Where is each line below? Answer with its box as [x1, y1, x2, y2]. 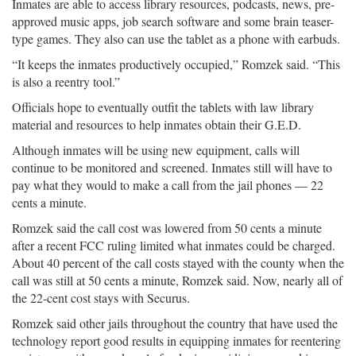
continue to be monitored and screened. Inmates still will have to [12, 159, 332, 176]
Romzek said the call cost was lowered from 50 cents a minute [12, 219, 322, 236]
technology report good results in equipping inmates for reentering [12, 332, 341, 349]
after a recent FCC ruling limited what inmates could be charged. [12, 237, 339, 253]
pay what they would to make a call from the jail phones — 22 [12, 176, 323, 193]
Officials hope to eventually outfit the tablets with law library [12, 99, 314, 115]
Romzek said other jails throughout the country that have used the [12, 315, 338, 331]
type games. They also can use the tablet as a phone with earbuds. [12, 30, 340, 47]
